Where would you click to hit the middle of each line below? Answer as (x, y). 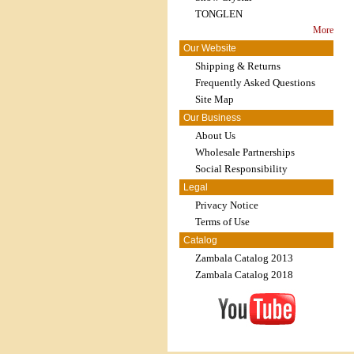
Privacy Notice (227, 205)
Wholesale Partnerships (245, 152)
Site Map (215, 99)
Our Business (212, 118)
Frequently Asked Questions (255, 83)
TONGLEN (219, 14)
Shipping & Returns (238, 66)
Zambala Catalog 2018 (244, 275)
